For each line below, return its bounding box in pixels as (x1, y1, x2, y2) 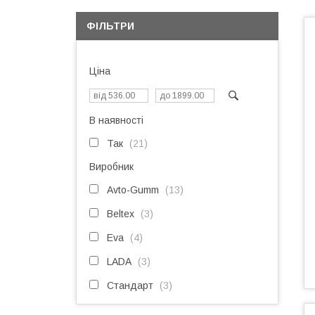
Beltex (107, 208, 134, 219)
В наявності (89, 115, 143, 126)
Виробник (89, 161, 134, 172)
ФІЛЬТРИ (86, 20, 134, 32)
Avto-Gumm (107, 184, 159, 195)
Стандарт (107, 280, 153, 291)
